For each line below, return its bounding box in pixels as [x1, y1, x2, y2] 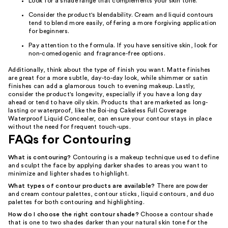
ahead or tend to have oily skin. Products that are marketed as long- [8, 99, 208, 105]
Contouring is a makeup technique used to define [71, 154, 219, 160]
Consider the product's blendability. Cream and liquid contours [28, 12, 214, 18]
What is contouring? [8, 154, 71, 160]
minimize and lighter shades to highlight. [8, 170, 129, 177]
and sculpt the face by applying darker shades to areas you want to [8, 162, 208, 168]
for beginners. [28, 28, 70, 34]
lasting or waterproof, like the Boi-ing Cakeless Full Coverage [8, 107, 187, 113]
